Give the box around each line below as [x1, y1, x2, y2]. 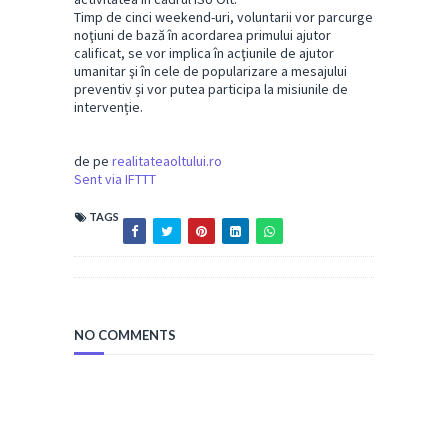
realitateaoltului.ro [112, 151, 222, 170]
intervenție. [74, 97, 143, 116]
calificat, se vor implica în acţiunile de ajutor [74, 43, 334, 62]
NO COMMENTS [74, 326, 176, 343]
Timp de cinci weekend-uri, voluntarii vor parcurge [74, 7, 373, 26]
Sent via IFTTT [74, 169, 156, 188]
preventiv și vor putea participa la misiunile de [74, 79, 348, 98]
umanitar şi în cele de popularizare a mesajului [74, 61, 347, 80]
